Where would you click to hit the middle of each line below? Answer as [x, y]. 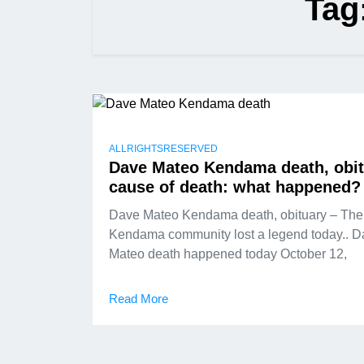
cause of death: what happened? [235, 186]
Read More [139, 298]
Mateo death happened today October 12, [228, 253]
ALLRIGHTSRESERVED [163, 148]
